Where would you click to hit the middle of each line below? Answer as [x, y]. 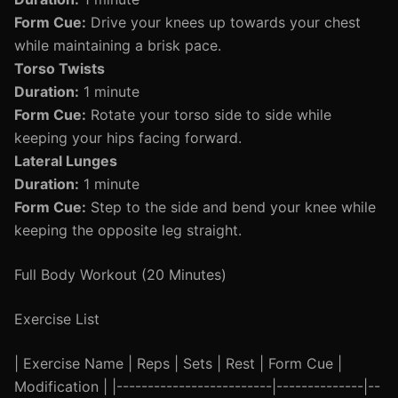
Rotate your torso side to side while [209, 115]
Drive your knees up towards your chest [223, 22]
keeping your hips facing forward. [128, 138]
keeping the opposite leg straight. [128, 230]
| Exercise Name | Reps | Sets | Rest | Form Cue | [178, 363]
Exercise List [57, 319]
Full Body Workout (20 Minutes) [120, 275]
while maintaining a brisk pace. [118, 45]
